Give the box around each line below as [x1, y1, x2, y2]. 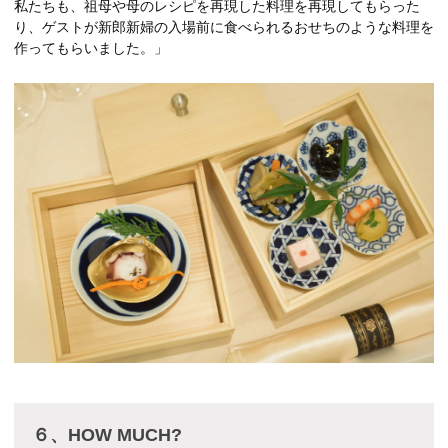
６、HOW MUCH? [32, 424, 182, 445]
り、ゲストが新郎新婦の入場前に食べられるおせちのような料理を [14, 18, 434, 35]
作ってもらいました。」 [14, 39, 168, 56]
